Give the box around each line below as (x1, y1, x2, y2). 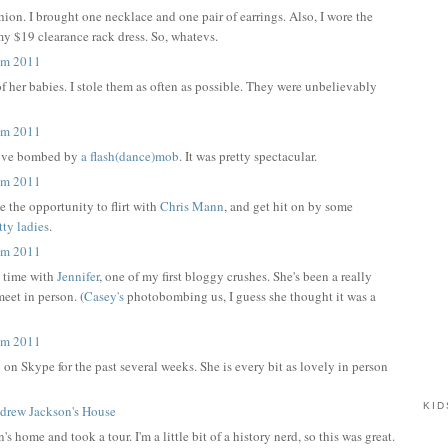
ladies (17, 216, 50, 235)
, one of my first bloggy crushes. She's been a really (99, 266, 373, 285)
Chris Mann (160, 196, 225, 215)
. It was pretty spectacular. (179, 146, 318, 165)
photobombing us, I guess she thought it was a (124, 286, 377, 305)
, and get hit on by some (224, 196, 354, 215)
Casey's (84, 286, 125, 305)
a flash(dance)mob (81, 146, 180, 165)
